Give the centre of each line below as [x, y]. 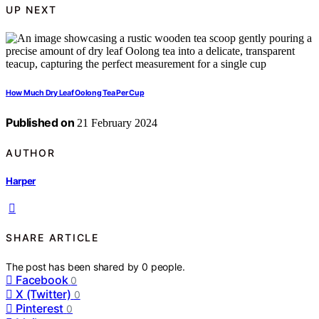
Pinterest [40, 308]
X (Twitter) [43, 294]
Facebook [42, 279]
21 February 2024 [116, 123]
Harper [21, 181]
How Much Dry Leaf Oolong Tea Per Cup [75, 93]
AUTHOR [31, 152]
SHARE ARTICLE [52, 238]
